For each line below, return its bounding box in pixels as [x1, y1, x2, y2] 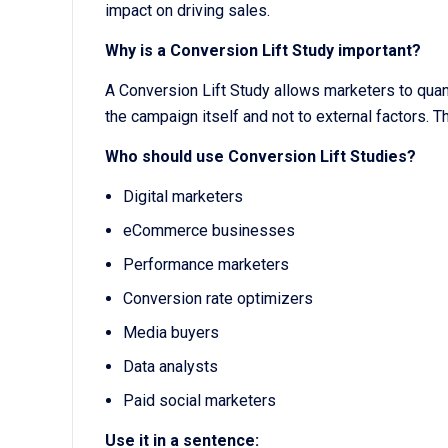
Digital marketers [122, 187, 243, 207]
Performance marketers [122, 255, 289, 275]
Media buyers [122, 323, 219, 343]
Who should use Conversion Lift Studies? [105, 147, 416, 167]
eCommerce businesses [122, 221, 295, 241]
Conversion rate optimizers [122, 289, 313, 309]
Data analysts [122, 357, 218, 377]
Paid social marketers [122, 391, 276, 411]
